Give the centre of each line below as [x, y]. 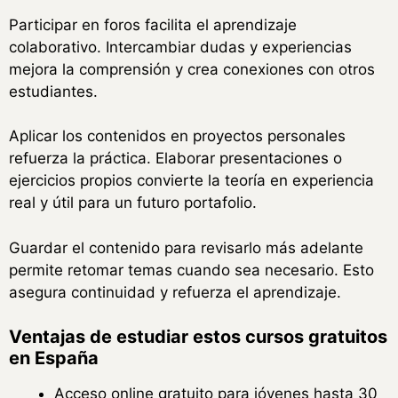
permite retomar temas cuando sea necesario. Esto [191, 270]
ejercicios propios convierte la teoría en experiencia [191, 181]
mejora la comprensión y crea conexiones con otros [192, 69]
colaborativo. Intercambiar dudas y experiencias [180, 47]
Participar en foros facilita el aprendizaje [153, 24]
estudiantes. [53, 91]
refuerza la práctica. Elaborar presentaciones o [175, 159]
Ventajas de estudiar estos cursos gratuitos [198, 337]
